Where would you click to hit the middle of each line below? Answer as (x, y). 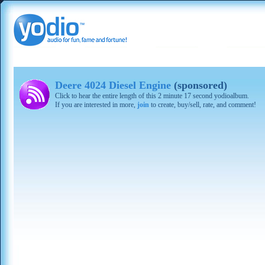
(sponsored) (199, 85)
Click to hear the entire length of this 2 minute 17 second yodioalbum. (152, 96)
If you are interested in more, (96, 105)
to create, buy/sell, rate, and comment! (203, 105)
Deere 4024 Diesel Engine (113, 85)
